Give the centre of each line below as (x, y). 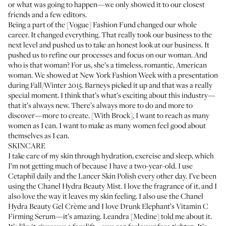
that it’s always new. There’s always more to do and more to (100, 105)
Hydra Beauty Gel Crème (47, 206)
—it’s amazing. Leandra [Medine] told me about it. (134, 216)
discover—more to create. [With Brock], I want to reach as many (109, 115)
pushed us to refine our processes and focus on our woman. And (108, 54)
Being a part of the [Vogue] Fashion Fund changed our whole (102, 24)
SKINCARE (27, 145)
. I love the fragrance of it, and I (169, 186)
